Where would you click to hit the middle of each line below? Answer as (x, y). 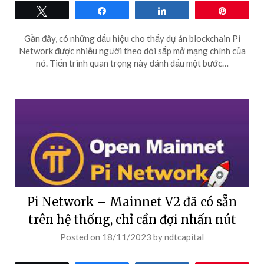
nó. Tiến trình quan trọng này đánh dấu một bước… (132, 63)
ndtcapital (184, 237)
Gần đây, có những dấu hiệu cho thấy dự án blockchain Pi (132, 38)
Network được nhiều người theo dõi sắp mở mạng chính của (132, 51)
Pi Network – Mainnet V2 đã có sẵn (132, 202)
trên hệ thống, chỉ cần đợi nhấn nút (132, 220)
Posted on (81, 237)
